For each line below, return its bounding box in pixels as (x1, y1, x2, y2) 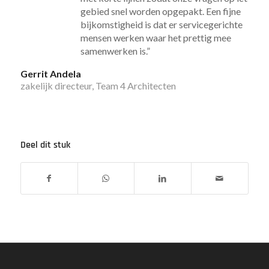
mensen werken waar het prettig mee (80, 32, 231, 44)
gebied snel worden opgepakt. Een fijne (80, 5, 241, 17)
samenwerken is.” (80, 45, 150, 57)
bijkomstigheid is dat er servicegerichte (80, 19, 243, 31)
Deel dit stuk (20, 138, 70, 151)
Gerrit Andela (20, 67, 81, 79)
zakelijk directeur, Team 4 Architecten (20, 79, 176, 91)
